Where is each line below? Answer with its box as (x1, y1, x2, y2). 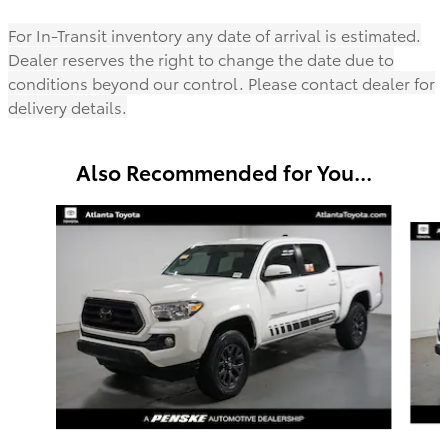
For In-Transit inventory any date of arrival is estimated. (8, 23, 421, 47)
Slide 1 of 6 (7, 204, 80, 225)
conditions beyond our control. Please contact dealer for (8, 71, 435, 95)
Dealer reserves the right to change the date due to (8, 47, 394, 71)
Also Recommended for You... (76, 157, 372, 187)
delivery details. (8, 95, 127, 119)
